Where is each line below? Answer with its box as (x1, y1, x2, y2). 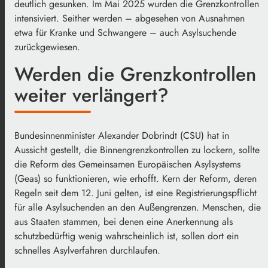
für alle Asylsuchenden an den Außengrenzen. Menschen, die (14, 200, 261, 215)
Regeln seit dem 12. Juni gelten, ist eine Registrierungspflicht (14, 186, 257, 200)
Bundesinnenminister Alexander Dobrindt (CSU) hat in (14, 129, 229, 143)
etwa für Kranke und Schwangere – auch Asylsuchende (14, 25, 236, 39)
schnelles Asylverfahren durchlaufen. (14, 243, 163, 258)
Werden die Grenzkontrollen (14, 60, 256, 88)
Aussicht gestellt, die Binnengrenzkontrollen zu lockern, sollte (14, 143, 260, 157)
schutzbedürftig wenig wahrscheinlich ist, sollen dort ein (14, 229, 239, 243)
